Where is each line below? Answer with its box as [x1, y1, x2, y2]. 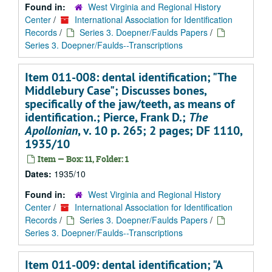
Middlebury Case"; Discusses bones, [25, 83, 206, 98]
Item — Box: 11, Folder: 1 [36, 153, 129, 165]
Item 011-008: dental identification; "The [25, 69, 237, 85]
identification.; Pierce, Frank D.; [25, 109, 189, 125]
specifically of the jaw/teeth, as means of [25, 96, 234, 112]
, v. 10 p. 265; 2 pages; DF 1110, [78, 123, 242, 138]
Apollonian [25, 123, 78, 138]
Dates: [25, 168, 54, 180]
